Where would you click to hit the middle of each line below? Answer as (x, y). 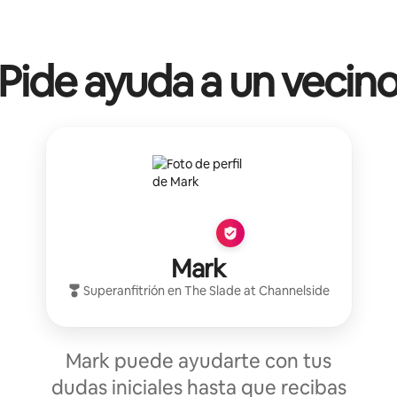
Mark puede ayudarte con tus (198, 362)
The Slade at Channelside (257, 291)
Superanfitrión (124, 291)
